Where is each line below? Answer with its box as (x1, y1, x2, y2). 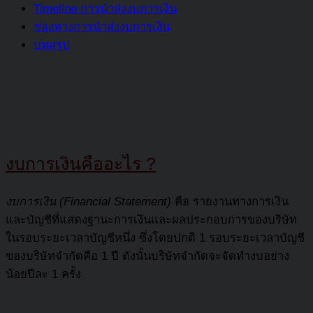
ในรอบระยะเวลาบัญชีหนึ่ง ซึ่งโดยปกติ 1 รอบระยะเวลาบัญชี (6, 231, 305, 245)
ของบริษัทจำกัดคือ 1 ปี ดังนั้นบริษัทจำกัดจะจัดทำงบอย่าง (6, 249, 289, 263)
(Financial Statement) (56, 194, 171, 208)
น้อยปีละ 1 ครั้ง (6, 267, 81, 281)
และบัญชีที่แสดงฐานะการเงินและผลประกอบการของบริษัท (6, 212, 297, 226)
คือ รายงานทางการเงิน (171, 194, 289, 208)
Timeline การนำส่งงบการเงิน (34, 1, 177, 15)
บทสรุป (34, 38, 70, 52)
